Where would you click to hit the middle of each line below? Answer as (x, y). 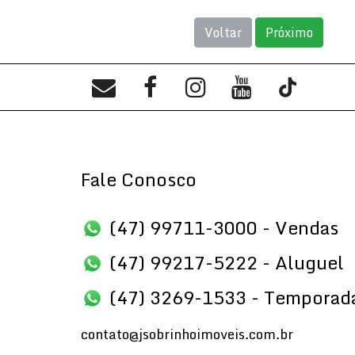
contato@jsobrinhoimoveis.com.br (187, 334)
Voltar (223, 32)
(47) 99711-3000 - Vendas (224, 227)
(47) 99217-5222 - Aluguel (227, 262)
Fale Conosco (139, 179)
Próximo (289, 32)
